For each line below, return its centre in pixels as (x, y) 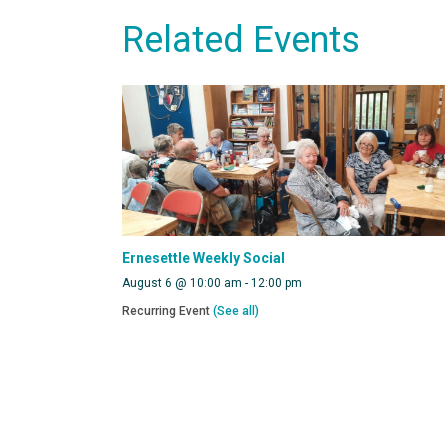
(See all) (236, 311)
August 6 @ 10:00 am (182, 283)
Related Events (241, 40)
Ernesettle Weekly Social (203, 258)
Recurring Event (167, 311)
